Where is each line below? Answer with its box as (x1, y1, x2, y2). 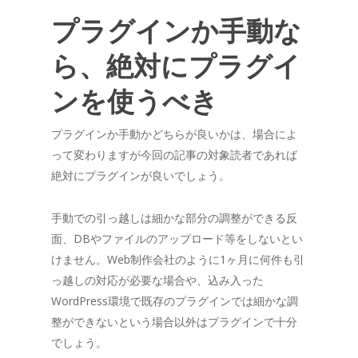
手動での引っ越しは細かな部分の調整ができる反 (51, 209, 297, 225)
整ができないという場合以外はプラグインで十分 (51, 313, 297, 329)
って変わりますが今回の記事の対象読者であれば (51, 146, 297, 162)
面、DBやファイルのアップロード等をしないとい (51, 230, 303, 246)
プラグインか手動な (51, 11, 301, 49)
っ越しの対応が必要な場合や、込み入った (51, 272, 264, 288)
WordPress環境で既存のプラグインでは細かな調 (51, 292, 298, 308)
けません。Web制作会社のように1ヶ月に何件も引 (51, 251, 304, 267)
